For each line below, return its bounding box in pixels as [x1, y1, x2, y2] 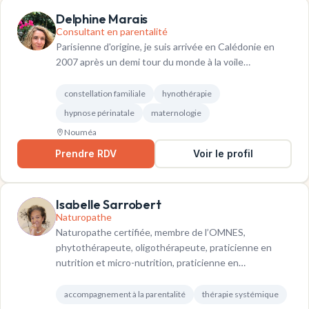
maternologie [151, 108, 201, 119]
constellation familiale [64, 88, 146, 99]
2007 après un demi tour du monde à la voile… [56, 56, 250, 68]
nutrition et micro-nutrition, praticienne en [56, 257, 239, 269]
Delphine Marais [56, 11, 148, 28]
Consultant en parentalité [56, 26, 168, 38]
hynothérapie [162, 88, 212, 99]
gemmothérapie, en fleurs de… [56, 272, 187, 284]
